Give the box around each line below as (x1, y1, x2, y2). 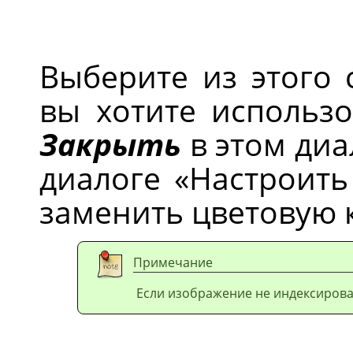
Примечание (133, 253, 213, 271)
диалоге (39, 156, 175, 199)
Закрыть (39, 122, 181, 165)
